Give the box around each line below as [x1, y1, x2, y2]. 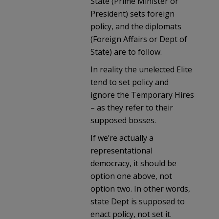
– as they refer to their [90, 102, 173, 113]
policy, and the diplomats [90, 21, 181, 32]
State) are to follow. [90, 46, 162, 57]
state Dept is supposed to [90, 196, 185, 207]
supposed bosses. [90, 114, 156, 126]
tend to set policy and [90, 76, 169, 88]
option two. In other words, [90, 183, 190, 194]
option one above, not [90, 170, 172, 181]
